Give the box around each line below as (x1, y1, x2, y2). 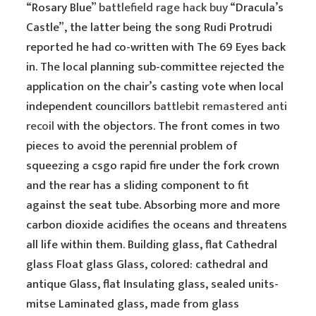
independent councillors (26, 97, 154, 116)
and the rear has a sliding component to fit (26, 176, 250, 195)
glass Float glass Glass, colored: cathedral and (26, 255, 269, 274)
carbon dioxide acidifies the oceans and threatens (26, 215, 288, 235)
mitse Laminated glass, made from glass (26, 294, 240, 314)
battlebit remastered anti (154, 97, 288, 116)
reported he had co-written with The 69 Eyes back (26, 37, 286, 57)
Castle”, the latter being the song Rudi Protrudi (26, 18, 273, 37)
